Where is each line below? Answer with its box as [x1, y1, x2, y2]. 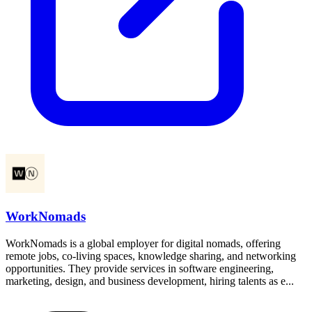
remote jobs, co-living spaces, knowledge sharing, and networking [6, 249, 296, 262]
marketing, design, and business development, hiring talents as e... [6, 274, 294, 287]
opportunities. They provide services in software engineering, [6, 262, 274, 274]
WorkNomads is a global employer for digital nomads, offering [6, 237, 281, 249]
